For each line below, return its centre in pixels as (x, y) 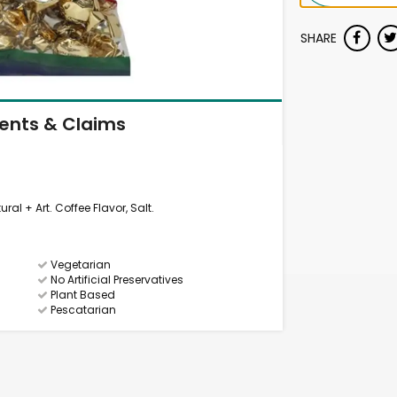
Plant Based (82, 295)
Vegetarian (80, 265)
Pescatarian (82, 310)
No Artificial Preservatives (116, 280)
